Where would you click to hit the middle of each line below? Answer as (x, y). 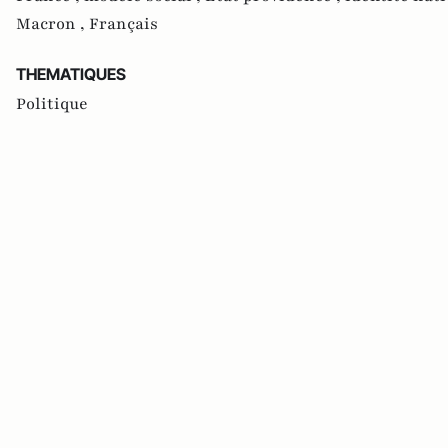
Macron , (52, 23)
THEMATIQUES (71, 73)
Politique (52, 103)
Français (123, 23)
